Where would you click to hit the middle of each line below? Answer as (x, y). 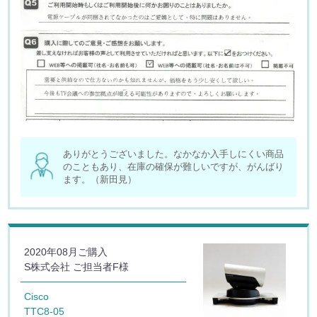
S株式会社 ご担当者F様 (77, 266)
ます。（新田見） (100, 179)
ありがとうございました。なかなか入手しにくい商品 (174, 154)
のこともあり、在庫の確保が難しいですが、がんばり (174, 166)
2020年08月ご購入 (66, 252)
